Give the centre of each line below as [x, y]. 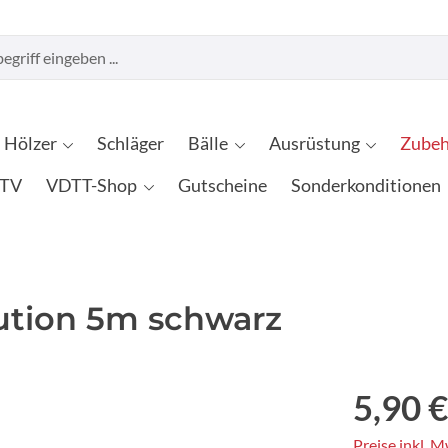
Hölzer [30, 143]
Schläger [131, 143]
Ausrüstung [314, 143]
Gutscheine [222, 185]
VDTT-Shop [91, 185]
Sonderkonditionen [365, 185]
